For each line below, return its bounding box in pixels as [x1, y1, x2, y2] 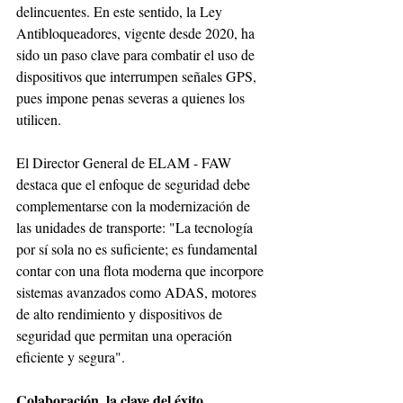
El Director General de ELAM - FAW [16, 153, 235, 173]
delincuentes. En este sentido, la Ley [16, 2, 226, 22]
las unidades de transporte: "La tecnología [16, 218, 256, 237]
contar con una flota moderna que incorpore [16, 261, 267, 281]
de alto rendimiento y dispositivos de [16, 304, 226, 324]
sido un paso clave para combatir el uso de [16, 45, 258, 65]
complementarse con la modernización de [16, 196, 254, 216]
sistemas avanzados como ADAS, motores [16, 282, 260, 302]
